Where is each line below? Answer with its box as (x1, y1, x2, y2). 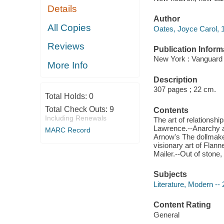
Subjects (153, 170, 187, 179)
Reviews (47, 41, 85, 52)
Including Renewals (44, 114, 106, 122)
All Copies (47, 22, 91, 33)
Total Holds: (44, 92, 89, 101)
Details (47, 3, 77, 14)
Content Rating (153, 200, 211, 209)
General (153, 210, 179, 219)
